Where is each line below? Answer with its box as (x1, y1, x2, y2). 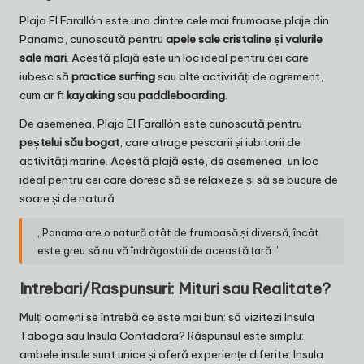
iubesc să (19, 69, 71, 84)
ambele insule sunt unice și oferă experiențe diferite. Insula (19, 347, 323, 362)
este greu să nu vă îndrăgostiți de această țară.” (37, 243, 279, 257)
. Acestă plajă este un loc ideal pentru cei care (67, 50, 309, 66)
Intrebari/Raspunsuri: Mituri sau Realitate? (19, 279, 331, 299)
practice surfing (71, 69, 155, 84)
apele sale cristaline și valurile (166, 32, 323, 47)
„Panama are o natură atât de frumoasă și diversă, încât (37, 225, 320, 239)
